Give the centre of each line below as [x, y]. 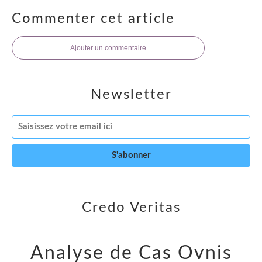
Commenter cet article [93, 18]
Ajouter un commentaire [108, 48]
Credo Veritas [131, 207]
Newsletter [131, 94]
